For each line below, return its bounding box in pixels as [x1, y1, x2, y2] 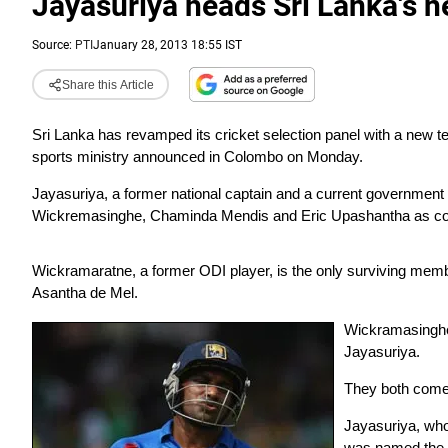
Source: [32, 38, 75, 52]
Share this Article [61, 77, 154, 92]
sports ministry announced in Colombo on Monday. [32, 148, 363, 165]
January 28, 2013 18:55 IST [93, 38, 242, 52]
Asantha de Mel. [32, 284, 138, 301]
